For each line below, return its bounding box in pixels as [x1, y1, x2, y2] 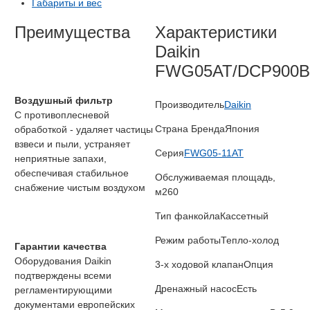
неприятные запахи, [15, 153, 107, 165]
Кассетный [220, 210, 268, 222]
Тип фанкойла [155, 210, 220, 222]
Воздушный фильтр [15, 95, 113, 107]
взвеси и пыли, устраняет [15, 138, 130, 150]
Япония [225, 123, 259, 135]
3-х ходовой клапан [155, 259, 244, 271]
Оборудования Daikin [15, 255, 111, 267]
